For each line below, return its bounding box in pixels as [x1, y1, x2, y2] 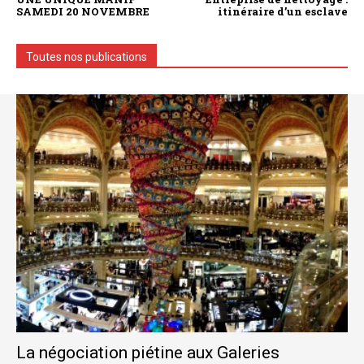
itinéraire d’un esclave [217, 3, 348, 19]
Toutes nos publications [26, 50, 147, 63]
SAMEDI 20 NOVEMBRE [16, 3, 149, 19]
